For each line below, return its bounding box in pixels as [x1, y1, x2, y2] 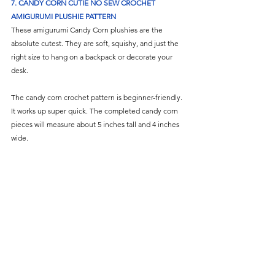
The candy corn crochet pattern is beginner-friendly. [11, 92, 184, 102]
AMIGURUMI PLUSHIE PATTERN [11, 11, 116, 21]
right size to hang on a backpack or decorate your [11, 52, 174, 61]
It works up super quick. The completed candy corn [11, 106, 180, 115]
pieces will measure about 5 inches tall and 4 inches [11, 119, 181, 129]
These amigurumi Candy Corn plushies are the [11, 25, 165, 34]
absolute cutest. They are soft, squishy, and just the [11, 38, 180, 48]
